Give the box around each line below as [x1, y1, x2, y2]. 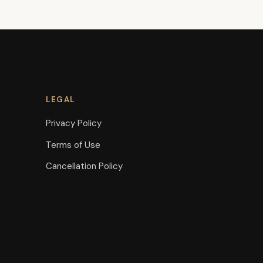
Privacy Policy [46, 117, 102, 129]
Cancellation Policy [46, 160, 123, 172]
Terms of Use [46, 139, 101, 151]
